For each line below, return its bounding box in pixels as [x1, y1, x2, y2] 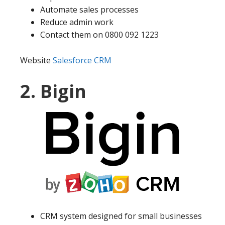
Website [20, 55, 53, 66]
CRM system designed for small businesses [40, 210, 202, 222]
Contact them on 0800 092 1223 [40, 29, 159, 41]
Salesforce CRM [53, 55, 111, 66]
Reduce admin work [40, 17, 114, 28]
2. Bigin [20, 79, 86, 104]
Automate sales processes [40, 4, 139, 16]
